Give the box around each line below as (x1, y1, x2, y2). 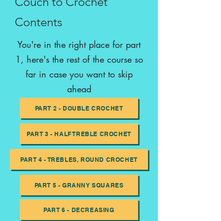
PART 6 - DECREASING (43, 206, 114, 214)
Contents (15, 15, 62, 29)
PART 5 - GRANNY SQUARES (34, 181, 124, 189)
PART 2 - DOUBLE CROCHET (35, 104, 123, 112)
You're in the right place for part (17, 38, 141, 50)
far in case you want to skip (25, 68, 133, 80)
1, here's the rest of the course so (15, 53, 143, 65)
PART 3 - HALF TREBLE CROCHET (27, 130, 131, 138)
